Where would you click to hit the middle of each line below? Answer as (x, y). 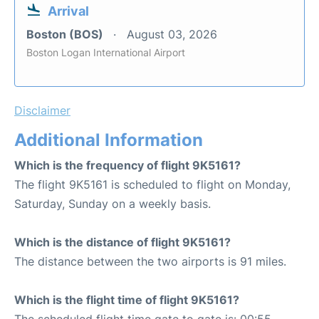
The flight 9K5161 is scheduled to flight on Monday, (152, 184)
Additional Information (109, 140)
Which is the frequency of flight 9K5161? (127, 165)
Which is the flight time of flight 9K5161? (127, 300)
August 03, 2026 (172, 34)
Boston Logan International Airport (106, 52)
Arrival (68, 11)
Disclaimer (42, 110)
